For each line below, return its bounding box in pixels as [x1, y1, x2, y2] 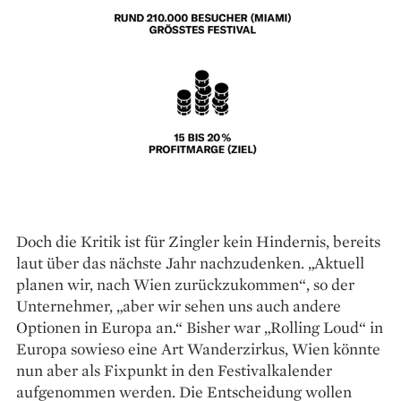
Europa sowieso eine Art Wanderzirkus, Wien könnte [16, 338, 380, 360]
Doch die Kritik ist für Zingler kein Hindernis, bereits [16, 231, 380, 252]
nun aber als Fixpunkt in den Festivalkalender [16, 360, 332, 381]
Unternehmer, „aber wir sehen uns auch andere [16, 295, 341, 317]
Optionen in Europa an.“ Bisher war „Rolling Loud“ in [16, 317, 383, 338]
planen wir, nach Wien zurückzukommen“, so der [16, 274, 354, 295]
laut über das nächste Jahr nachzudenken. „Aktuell [16, 252, 364, 274]
